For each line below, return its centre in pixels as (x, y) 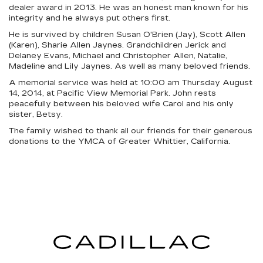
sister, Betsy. (36, 114)
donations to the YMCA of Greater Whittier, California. (119, 141)
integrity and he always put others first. (90, 18)
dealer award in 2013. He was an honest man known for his (129, 8)
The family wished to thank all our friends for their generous (131, 131)
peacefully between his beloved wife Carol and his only (121, 104)
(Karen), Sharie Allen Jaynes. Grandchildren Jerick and (117, 45)
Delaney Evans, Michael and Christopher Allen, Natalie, (118, 56)
